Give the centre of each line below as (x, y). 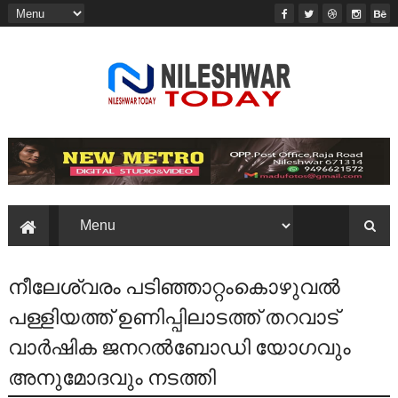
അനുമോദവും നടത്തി (111, 376)
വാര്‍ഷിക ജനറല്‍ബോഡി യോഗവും (179, 346)
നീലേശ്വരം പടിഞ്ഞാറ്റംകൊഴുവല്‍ (174, 286)
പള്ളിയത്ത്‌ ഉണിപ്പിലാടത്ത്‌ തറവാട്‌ (173, 316)
